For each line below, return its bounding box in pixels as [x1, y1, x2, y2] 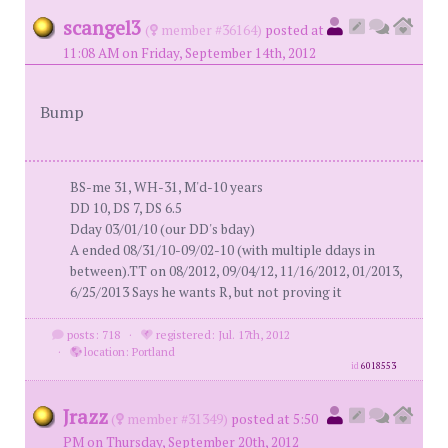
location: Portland [80, 344, 175, 359]
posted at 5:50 [231, 410, 318, 428]
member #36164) [158, 21, 262, 39]
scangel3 [63, 14, 142, 41]
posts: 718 [63, 327, 120, 342]
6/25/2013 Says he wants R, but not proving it [70, 283, 342, 301]
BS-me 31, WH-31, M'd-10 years [70, 178, 263, 196]
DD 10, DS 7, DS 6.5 [70, 199, 182, 217]
